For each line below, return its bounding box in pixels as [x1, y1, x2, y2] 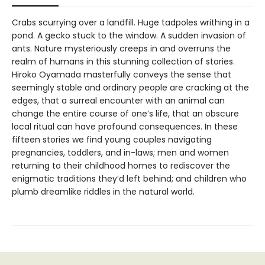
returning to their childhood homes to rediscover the [12, 159, 230, 172]
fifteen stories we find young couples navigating [12, 133, 212, 146]
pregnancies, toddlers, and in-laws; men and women [12, 146, 229, 159]
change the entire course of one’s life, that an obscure [12, 107, 239, 119]
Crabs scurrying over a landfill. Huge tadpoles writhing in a [12, 16, 250, 28]
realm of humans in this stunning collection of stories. [12, 55, 235, 67]
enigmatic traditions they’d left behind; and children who [12, 172, 247, 185]
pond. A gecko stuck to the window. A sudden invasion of [12, 29, 246, 41]
